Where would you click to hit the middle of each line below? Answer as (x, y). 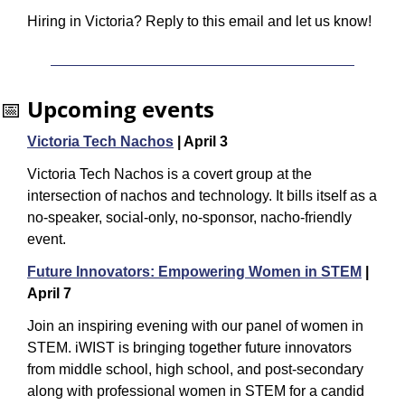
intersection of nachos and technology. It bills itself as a (202, 195)
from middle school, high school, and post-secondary (195, 369)
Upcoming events (121, 108)
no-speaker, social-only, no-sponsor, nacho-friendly (189, 217)
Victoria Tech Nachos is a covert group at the (170, 174)
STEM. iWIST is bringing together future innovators (189, 347)
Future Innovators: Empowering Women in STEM (194, 271)
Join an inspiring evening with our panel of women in (195, 325)
